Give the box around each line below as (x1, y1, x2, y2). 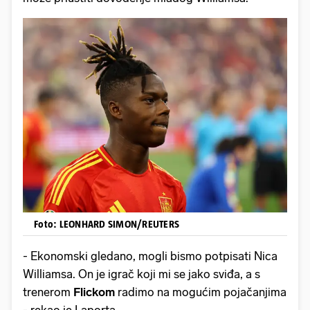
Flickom (73, 285, 118, 300)
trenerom (23, 285, 73, 300)
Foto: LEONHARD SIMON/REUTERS (34, 218, 179, 230)
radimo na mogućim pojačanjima (118, 285, 286, 300)
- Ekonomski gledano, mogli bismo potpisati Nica (23, 249, 277, 264)
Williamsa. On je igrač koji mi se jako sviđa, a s (23, 267, 260, 282)
